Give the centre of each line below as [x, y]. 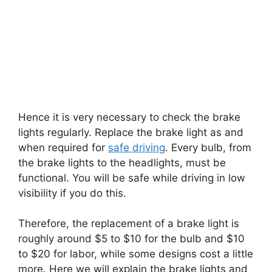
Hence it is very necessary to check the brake [129, 117]
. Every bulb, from [208, 147]
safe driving [137, 147]
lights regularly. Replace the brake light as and [131, 132]
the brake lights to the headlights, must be [122, 162]
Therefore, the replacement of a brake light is [129, 224]
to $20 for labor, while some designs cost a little [136, 254]
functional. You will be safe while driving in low [132, 178]
